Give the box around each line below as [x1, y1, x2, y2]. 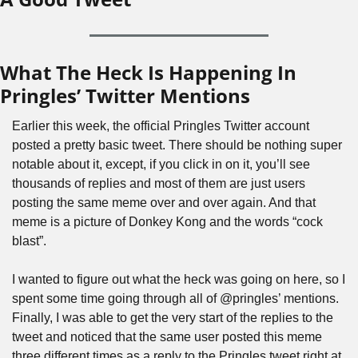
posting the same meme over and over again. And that [12, 196, 316, 209]
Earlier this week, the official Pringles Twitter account [12, 119, 309, 133]
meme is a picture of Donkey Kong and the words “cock [12, 215, 323, 229]
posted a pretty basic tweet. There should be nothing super [12, 138, 342, 152]
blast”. [12, 234, 46, 248]
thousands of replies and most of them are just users [12, 177, 305, 190]
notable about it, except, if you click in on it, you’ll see [12, 157, 310, 171]
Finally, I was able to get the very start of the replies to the [12, 311, 333, 324]
